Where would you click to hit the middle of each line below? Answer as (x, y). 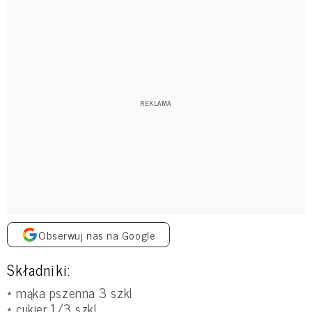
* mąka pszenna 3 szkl (70, 292)
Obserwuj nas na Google (97, 234)
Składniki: (39, 269)
